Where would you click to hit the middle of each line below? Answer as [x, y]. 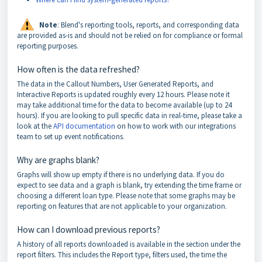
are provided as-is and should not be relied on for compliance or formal [130, 35]
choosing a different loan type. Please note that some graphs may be [126, 196]
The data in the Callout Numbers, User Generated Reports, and [115, 84]
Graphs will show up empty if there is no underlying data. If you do [121, 175]
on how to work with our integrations [175, 126]
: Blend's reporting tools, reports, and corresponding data [148, 25]
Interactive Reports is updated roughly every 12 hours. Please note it [123, 94]
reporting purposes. [48, 46]
